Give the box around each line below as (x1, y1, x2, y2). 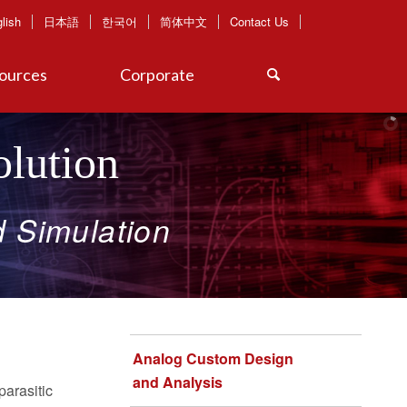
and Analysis (133, 371, 223, 392)
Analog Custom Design (133, 347, 293, 369)
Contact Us (230, 13, 290, 30)
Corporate (119, 65, 194, 84)
